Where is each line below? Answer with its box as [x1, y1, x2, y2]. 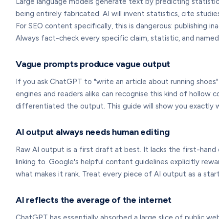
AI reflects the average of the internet [16, 195, 172, 205]
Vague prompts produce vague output [16, 59, 171, 69]
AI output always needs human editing [16, 127, 170, 137]
